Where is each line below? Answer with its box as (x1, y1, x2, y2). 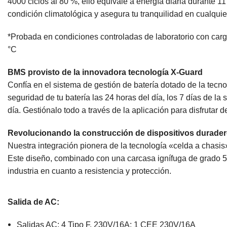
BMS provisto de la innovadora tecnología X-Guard (8, 67, 205, 77)
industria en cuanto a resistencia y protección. (8, 166, 171, 175)
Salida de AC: (8, 197, 59, 206)
